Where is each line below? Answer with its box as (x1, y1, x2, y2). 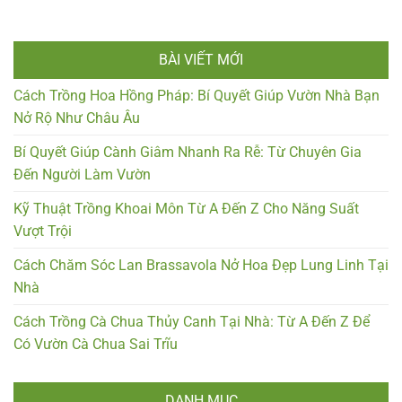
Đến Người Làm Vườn (13, 166, 151, 184)
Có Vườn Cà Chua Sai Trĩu (13, 336, 178, 354)
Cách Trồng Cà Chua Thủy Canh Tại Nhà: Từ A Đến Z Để (13, 313, 370, 331)
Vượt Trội (13, 223, 72, 240)
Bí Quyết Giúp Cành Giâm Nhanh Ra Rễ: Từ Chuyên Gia (13, 144, 362, 162)
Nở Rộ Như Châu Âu (13, 109, 140, 127)
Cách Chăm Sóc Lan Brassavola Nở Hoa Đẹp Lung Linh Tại (13, 257, 389, 275)
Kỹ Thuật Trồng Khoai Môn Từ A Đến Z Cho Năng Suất (13, 200, 359, 218)
